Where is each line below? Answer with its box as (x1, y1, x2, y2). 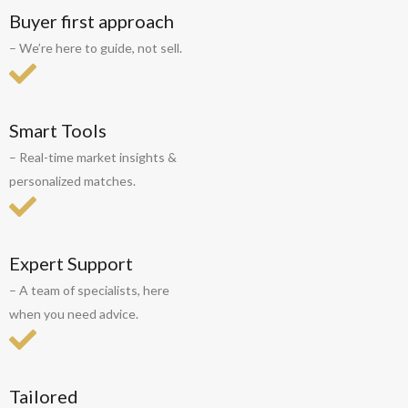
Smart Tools (9, 119, 107, 142)
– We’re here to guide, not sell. (9, 40, 182, 56)
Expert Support (9, 252, 133, 275)
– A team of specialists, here (9, 282, 169, 299)
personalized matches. (9, 173, 136, 189)
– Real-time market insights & (9, 149, 177, 166)
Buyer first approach (9, 10, 174, 33)
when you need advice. (9, 306, 138, 322)
